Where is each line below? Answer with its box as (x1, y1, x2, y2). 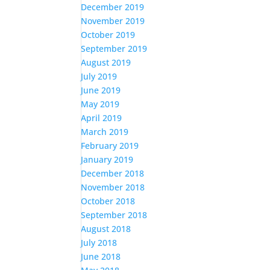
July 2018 (81, 237, 118, 249)
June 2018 (81, 251, 121, 263)
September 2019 (81, 43, 148, 55)
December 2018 (81, 168, 145, 180)
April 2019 (81, 112, 122, 124)
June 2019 (81, 84, 121, 96)
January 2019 (81, 154, 134, 166)
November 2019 (81, 15, 145, 27)
